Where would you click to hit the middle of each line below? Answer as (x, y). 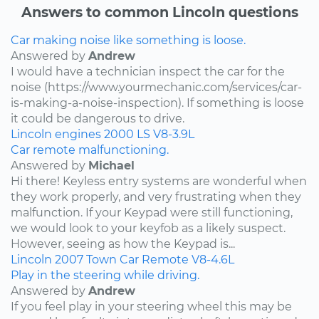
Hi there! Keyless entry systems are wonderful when (159, 181)
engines (78, 134)
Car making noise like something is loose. (128, 40)
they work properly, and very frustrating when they (156, 197)
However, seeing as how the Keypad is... (123, 244)
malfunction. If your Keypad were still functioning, (152, 212)
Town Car (113, 259)
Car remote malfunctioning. (90, 150)
